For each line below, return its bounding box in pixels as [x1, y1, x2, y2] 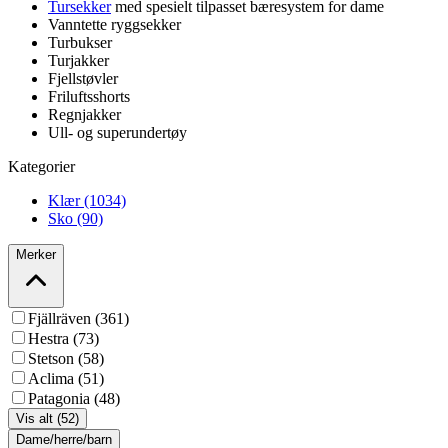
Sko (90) [48, 210, 103, 228]
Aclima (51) [28, 370, 104, 388]
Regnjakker [48, 106, 121, 124]
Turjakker [48, 52, 109, 70]
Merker [16, 247, 56, 263]
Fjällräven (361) [28, 310, 129, 328]
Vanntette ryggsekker [48, 16, 181, 34]
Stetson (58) [28, 350, 104, 368]
